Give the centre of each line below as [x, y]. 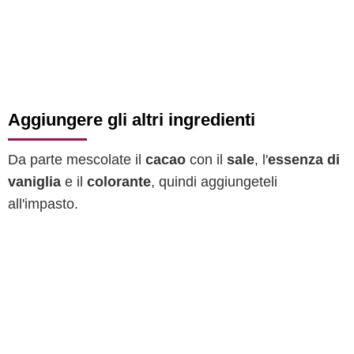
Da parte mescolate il [77, 160]
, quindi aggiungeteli [214, 182]
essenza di [304, 160]
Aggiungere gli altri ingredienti [132, 120]
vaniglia [34, 182]
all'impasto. [43, 204]
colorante [119, 182]
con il [206, 160]
